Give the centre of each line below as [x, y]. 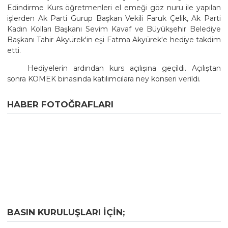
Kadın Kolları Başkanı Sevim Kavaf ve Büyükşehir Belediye [114, 29]
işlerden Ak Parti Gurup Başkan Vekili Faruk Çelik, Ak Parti [114, 18]
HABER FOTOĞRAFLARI [60, 104]
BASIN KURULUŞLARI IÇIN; [66, 212]
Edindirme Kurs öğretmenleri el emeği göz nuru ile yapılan [114, 7]
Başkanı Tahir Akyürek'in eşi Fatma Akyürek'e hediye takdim [114, 39]
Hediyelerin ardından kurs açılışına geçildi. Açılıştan [124, 68]
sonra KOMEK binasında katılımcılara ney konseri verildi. [104, 79]
